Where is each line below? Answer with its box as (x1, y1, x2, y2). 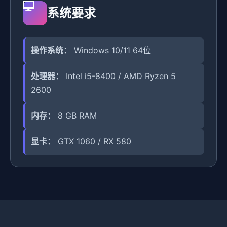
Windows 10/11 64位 (71, 45, 151, 55)
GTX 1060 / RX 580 (55, 136, 131, 146)
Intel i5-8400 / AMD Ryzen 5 (63, 70, 176, 81)
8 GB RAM (55, 110, 97, 121)
